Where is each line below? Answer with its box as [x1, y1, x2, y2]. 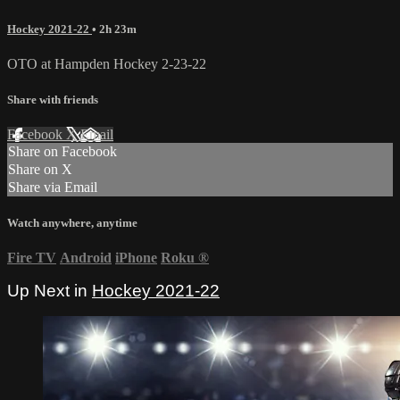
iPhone [115, 250, 157, 266]
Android [60, 250, 112, 266]
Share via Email [8, 179, 97, 195]
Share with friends [7, 92, 98, 106]
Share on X [8, 161, 72, 177]
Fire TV [7, 250, 56, 266]
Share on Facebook [8, 143, 117, 159]
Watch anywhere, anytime [7, 215, 137, 229]
